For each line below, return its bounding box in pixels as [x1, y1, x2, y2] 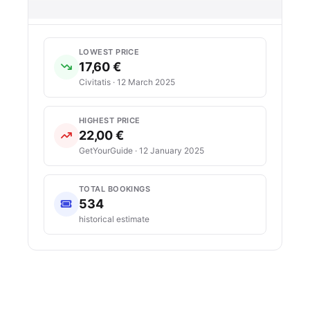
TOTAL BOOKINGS [79, 183, 151, 194]
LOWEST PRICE [79, 46, 140, 57]
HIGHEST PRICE [79, 115, 140, 125]
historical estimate [79, 213, 149, 224]
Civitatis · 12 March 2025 [79, 76, 175, 87]
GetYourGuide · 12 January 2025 [79, 145, 204, 156]
